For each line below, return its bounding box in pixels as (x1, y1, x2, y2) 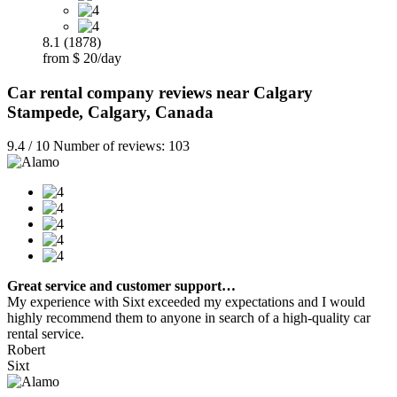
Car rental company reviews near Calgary (7, 82, 313, 102)
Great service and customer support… (7, 278, 236, 294)
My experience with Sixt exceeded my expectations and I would (7, 294, 365, 310)
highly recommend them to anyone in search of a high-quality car (7, 310, 370, 326)
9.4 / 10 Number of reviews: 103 (7, 138, 190, 154)
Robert (7, 342, 45, 358)
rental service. (7, 326, 84, 342)
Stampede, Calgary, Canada (7, 102, 214, 121)
